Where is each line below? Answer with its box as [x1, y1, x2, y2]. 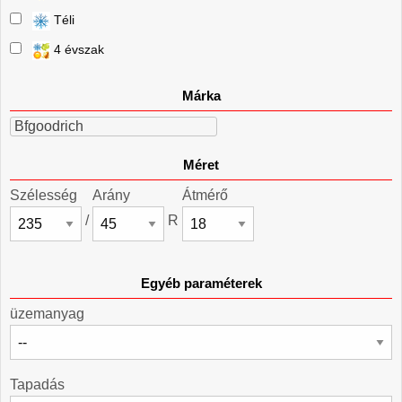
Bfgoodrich [14, 118, 83, 135]
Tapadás [10, 377, 65, 393]
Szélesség [10, 188, 77, 204]
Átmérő [182, 188, 228, 204]
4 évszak [50, 42, 104, 57]
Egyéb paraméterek [140, 275, 262, 292]
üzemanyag [10, 306, 84, 322]
